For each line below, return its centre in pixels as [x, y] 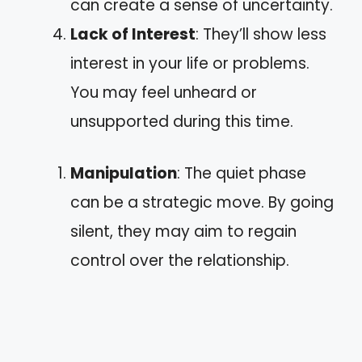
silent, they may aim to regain [183, 232]
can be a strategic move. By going [202, 202]
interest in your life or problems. [190, 63]
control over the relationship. [180, 261]
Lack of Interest [133, 34]
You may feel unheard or [164, 92]
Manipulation [124, 173]
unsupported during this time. [182, 121]
